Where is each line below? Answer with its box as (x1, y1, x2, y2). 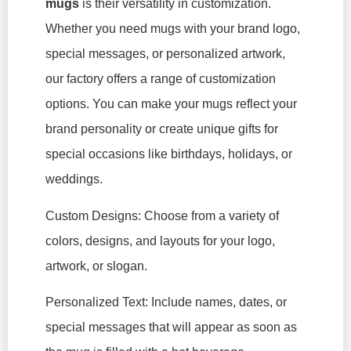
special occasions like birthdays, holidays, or (45, 147, 292, 161)
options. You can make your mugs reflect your (45, 97, 297, 111)
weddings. (45, 172, 103, 186)
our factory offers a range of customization (45, 72, 276, 86)
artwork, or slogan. (45, 259, 147, 273)
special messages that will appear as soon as (45, 320, 297, 335)
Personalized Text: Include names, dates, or (45, 295, 287, 309)
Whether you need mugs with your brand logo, (45, 22, 300, 36)
